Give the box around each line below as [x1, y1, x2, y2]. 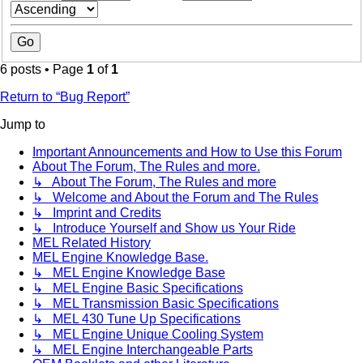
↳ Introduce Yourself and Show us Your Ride [32, 220, 296, 235]
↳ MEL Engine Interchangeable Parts [32, 342, 253, 357]
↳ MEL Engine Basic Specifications [32, 280, 243, 295]
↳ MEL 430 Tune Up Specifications [32, 311, 241, 326]
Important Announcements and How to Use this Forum [32, 144, 342, 159]
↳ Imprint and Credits [32, 205, 161, 220]
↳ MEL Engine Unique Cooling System [32, 327, 263, 341]
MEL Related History [32, 235, 151, 250]
